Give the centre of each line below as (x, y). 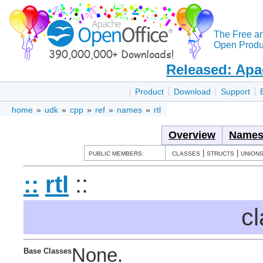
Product (149, 92)
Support (235, 92)
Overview (192, 135)
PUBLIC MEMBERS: (116, 154)
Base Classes (48, 251)
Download (192, 92)
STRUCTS (220, 154)
